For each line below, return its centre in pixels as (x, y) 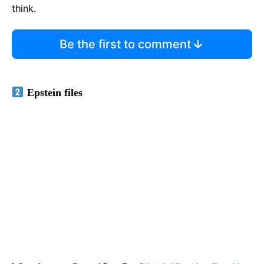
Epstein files (53, 92)
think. (24, 8)
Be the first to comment (125, 44)
